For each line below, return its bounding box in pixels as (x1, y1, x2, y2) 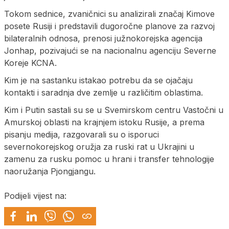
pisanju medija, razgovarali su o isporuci (4, 129, 159, 140)
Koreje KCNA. (4, 57, 57, 68)
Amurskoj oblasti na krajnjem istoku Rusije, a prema (4, 117, 204, 127)
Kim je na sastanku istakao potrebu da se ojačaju (4, 75, 193, 85)
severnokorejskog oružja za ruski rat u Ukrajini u (4, 141, 194, 152)
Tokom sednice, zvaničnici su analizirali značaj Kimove (4, 8, 215, 19)
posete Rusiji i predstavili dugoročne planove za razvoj (4, 20, 215, 31)
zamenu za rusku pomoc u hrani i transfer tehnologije (4, 153, 214, 164)
